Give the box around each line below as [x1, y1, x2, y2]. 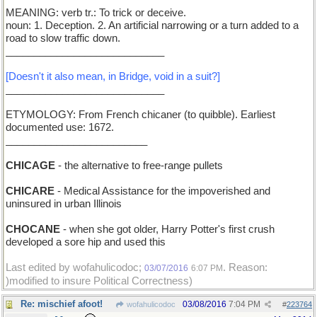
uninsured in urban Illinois [6, 198, 122, 209]
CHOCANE [6, 224, 60, 235]
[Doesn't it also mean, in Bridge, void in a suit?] [6, 71, 220, 82]
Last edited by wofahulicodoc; [6, 262, 144, 273]
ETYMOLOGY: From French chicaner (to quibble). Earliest [6, 109, 275, 120]
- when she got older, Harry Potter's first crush [60, 224, 275, 235]
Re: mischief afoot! [21, 299, 103, 309]
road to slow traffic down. [6, 33, 120, 44]
